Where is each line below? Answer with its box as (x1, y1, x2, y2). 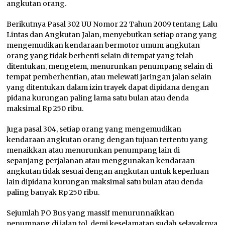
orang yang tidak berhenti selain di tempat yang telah (7, 51, 194, 61)
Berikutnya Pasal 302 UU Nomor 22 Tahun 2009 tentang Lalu (7, 20, 218, 29)
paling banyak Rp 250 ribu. (7, 188, 100, 197)
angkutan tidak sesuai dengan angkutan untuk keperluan (7, 167, 209, 176)
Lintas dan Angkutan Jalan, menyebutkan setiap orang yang (7, 30, 217, 40)
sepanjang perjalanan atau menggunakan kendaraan (7, 156, 195, 166)
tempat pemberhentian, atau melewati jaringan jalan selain (7, 72, 212, 82)
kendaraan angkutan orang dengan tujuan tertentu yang (7, 135, 208, 145)
